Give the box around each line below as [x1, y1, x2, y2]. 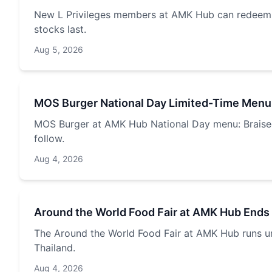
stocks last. [34, 23, 86, 35]
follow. [34, 132, 64, 144]
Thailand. [34, 242, 75, 254]
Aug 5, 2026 [34, 44, 83, 55]
